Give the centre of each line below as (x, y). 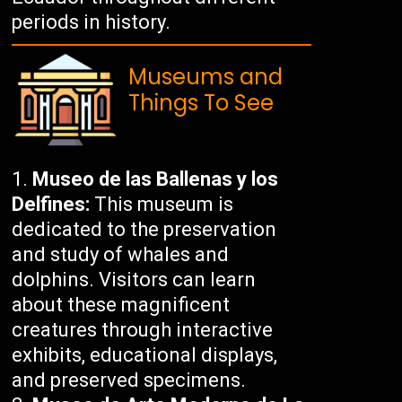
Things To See (201, 103)
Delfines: (51, 205)
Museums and (206, 77)
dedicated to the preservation (144, 230)
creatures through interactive (143, 330)
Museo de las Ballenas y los (156, 179)
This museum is (162, 205)
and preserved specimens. (129, 380)
